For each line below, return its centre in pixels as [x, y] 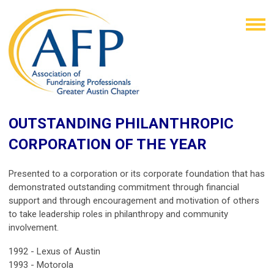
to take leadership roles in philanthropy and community [118, 214]
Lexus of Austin [68, 251]
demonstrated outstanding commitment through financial [124, 187]
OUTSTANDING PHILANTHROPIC [121, 123]
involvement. [34, 227]
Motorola [55, 265]
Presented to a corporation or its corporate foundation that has [137, 173]
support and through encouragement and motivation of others [134, 200]
